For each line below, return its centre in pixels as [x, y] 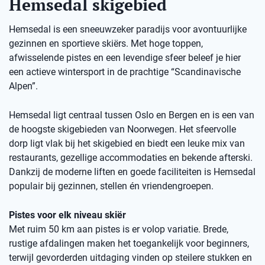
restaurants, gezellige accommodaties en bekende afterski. [131, 158]
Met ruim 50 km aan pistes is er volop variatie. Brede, [119, 229]
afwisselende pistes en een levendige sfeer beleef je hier [125, 58]
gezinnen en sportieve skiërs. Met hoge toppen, [106, 43]
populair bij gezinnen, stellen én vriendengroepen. [111, 186]
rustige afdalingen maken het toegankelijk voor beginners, [129, 243]
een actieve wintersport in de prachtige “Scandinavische [125, 72]
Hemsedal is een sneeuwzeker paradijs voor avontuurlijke [128, 29]
